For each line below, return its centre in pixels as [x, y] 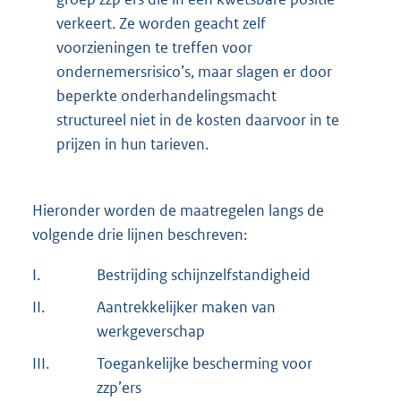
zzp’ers [119, 387]
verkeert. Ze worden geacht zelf [161, 23]
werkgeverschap [151, 331]
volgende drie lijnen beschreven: [140, 234]
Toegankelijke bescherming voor [205, 363]
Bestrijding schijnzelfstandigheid [204, 274]
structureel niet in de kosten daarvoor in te [198, 119]
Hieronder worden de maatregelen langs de [178, 210]
